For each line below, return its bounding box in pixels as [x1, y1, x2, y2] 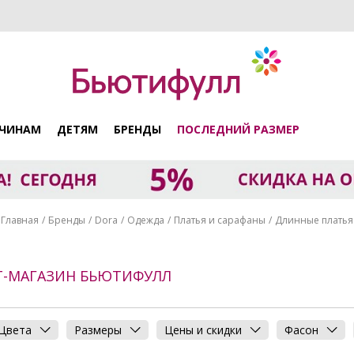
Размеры [74, 322, 122, 338]
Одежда [127, 213, 164, 227]
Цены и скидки [164, 322, 242, 338]
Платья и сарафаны [174, 213, 265, 227]
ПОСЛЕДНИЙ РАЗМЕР [177, 121, 299, 137]
